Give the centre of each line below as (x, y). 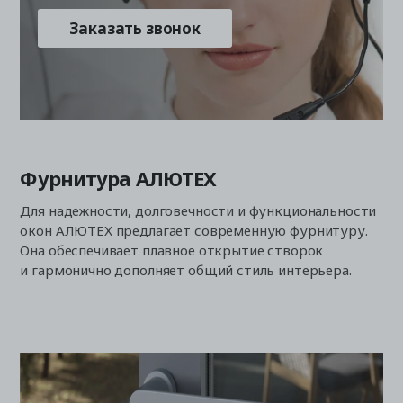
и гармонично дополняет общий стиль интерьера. (186, 269)
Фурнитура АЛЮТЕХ (118, 178)
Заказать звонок (135, 28)
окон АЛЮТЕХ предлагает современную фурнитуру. (194, 230)
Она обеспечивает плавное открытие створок (172, 250)
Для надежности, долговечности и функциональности (198, 210)
